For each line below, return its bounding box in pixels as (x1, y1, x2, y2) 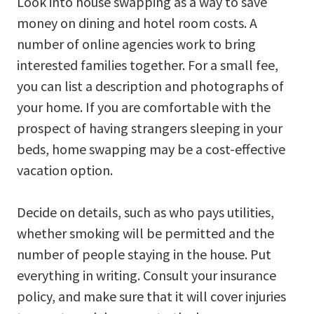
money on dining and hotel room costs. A (17, 13, 257, 32)
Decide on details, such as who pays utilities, (17, 203, 274, 221)
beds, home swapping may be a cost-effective (17, 139, 285, 158)
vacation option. (17, 161, 113, 179)
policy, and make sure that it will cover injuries (17, 287, 286, 305)
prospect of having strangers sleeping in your (17, 118, 282, 137)
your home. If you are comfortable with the (17, 97, 271, 116)
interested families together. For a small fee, (17, 55, 278, 74)
